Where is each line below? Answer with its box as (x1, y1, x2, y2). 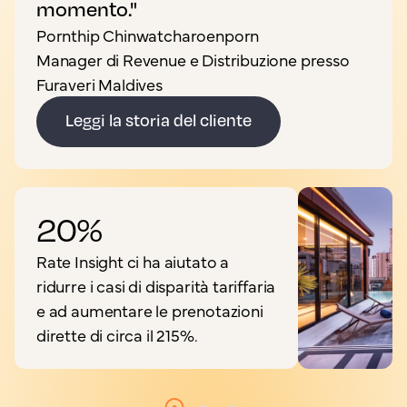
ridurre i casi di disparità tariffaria (36, 273, 276, 297)
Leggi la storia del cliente (65, 110, 252, 131)
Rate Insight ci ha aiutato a (36, 249, 229, 273)
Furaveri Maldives (36, 72, 163, 95)
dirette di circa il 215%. (36, 323, 198, 346)
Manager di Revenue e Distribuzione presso (36, 47, 350, 71)
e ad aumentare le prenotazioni (36, 298, 263, 322)
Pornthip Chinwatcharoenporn (36, 23, 260, 46)
